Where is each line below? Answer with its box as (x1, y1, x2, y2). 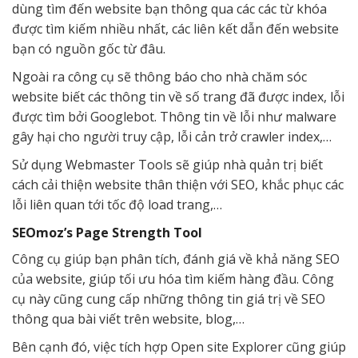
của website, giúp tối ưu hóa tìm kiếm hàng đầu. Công (12, 269, 334, 288)
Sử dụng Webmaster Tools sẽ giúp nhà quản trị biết (12, 155, 323, 173)
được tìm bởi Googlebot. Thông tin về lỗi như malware (12, 107, 336, 125)
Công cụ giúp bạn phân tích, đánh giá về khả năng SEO (12, 249, 340, 268)
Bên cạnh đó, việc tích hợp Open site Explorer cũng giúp (12, 337, 346, 356)
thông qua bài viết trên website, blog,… (12, 309, 245, 328)
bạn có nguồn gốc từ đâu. (12, 39, 165, 58)
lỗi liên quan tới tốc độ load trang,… (12, 195, 222, 213)
